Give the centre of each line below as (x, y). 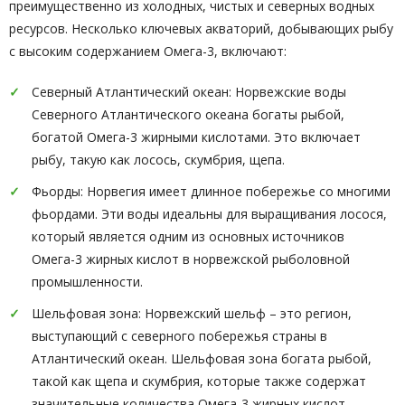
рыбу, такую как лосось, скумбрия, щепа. (158, 160)
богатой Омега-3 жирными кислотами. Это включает (196, 137)
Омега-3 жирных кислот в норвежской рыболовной (191, 259)
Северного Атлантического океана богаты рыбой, (188, 114)
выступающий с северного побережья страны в (179, 336)
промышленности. (87, 282)
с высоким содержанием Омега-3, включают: (148, 51)
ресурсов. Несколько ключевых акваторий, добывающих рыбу (201, 28)
